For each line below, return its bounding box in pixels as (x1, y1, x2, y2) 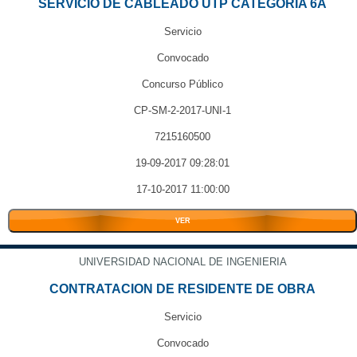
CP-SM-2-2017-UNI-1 (134, 104, 231, 116)
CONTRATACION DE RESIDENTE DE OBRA (49, 282, 316, 296)
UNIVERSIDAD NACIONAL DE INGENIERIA (78, 256, 287, 268)
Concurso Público (142, 78, 223, 90)
